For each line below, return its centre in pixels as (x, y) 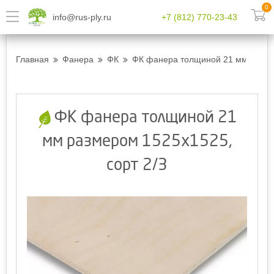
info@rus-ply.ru (82, 17)
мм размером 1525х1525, (137, 142)
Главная (32, 59)
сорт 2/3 (137, 166)
